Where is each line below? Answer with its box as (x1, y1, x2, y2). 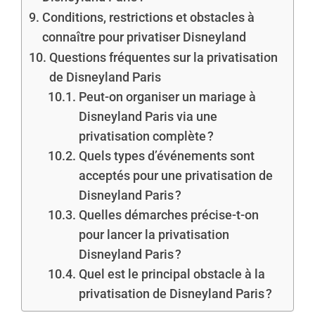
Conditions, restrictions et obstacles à (41, 9, 255, 25)
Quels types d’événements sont (78, 148, 255, 163)
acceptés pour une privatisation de (78, 167, 273, 183)
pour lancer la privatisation (78, 226, 229, 242)
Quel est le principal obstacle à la (78, 266, 265, 281)
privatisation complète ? (78, 128, 214, 143)
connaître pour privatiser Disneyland (41, 29, 246, 44)
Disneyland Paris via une (78, 108, 217, 124)
